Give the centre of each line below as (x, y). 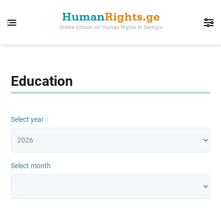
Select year (28, 119)
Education (42, 81)
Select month (31, 166)
